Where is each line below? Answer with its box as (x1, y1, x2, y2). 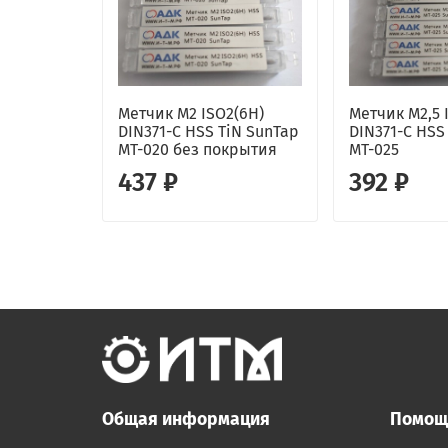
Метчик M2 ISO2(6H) (118, 104, 264, 124)
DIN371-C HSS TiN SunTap (118, 122, 299, 142)
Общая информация (102, 409, 270, 431)
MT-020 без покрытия (118, 140, 277, 160)
